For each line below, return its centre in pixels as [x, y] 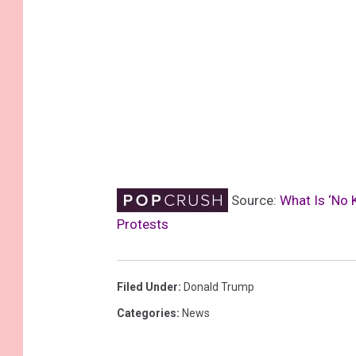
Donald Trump [219, 286]
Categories [147, 313]
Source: [254, 200]
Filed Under [147, 286]
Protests [143, 224]
